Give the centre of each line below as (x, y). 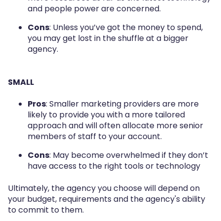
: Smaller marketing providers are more (122, 104)
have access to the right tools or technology (114, 166)
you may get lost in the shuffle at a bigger (108, 38)
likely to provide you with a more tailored (106, 115)
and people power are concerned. (94, 9)
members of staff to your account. (95, 137)
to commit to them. (46, 210)
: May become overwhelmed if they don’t (129, 155)
